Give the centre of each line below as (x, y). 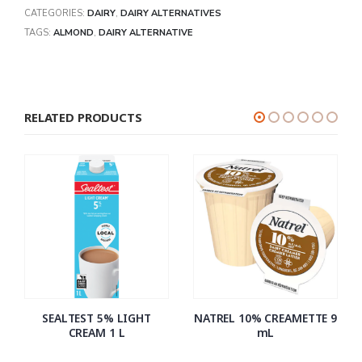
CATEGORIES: (56, 14)
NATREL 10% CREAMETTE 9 (265, 318)
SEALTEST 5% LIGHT (97, 318)
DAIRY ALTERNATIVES (171, 14)
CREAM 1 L (97, 332)
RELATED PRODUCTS (83, 117)
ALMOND (74, 32)
